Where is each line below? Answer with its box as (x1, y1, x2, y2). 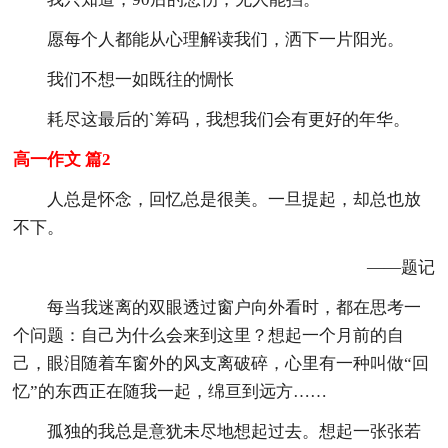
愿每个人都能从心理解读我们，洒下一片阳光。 (47, 29, 405, 49)
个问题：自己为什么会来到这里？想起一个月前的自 (13, 325, 405, 345)
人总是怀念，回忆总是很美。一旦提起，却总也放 (47, 189, 422, 209)
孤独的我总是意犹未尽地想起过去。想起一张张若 (47, 421, 422, 441)
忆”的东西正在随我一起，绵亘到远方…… (13, 381, 328, 401)
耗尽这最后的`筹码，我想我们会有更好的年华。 (47, 109, 411, 129)
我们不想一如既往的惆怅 (47, 69, 235, 89)
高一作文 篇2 (13, 149, 112, 169)
